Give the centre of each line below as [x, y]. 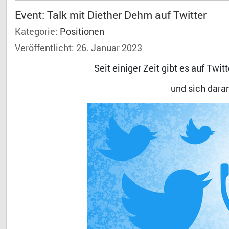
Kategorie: [37, 32]
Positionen [82, 32]
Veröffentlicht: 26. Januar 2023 [78, 48]
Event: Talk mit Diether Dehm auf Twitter [111, 15]
